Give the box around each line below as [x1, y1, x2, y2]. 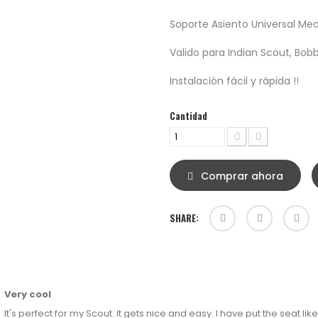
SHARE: [170, 211, 199, 225]
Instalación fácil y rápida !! [170, 74, 299, 88]
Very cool [4, 287, 51, 301]
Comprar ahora [198, 169, 283, 183]
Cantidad [170, 109, 207, 123]
